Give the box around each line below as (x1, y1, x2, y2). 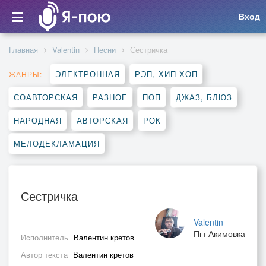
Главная (9, 44, 38, 55)
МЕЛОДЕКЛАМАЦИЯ (14, 138, 100, 149)
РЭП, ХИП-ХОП (135, 68, 198, 80)
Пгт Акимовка (194, 227, 245, 239)
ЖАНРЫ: (9, 69, 42, 79)
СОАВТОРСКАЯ (14, 91, 78, 103)
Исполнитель (21, 232, 71, 243)
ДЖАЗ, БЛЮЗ (176, 91, 232, 103)
